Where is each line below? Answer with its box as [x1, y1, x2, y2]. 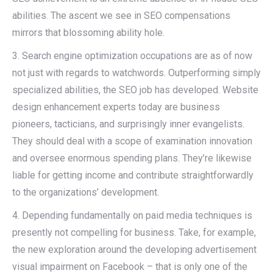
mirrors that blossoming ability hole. [12, 27, 165, 38]
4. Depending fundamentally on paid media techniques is [12, 210, 252, 221]
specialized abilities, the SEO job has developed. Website [12, 84, 258, 96]
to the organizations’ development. [12, 186, 159, 198]
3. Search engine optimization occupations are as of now [12, 50, 252, 62]
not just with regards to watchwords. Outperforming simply [12, 67, 261, 79]
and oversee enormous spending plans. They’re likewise [12, 152, 252, 164]
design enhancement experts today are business [12, 101, 220, 113]
